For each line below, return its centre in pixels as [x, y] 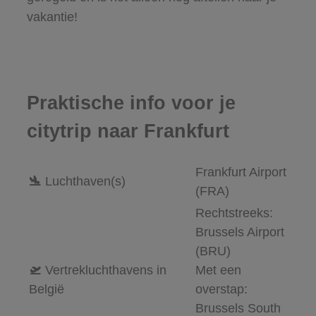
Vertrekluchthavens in [105, 271]
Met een [218, 271]
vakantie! [52, 17]
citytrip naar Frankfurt [128, 132]
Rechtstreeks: [234, 213]
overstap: [221, 290]
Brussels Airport [239, 232]
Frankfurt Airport [241, 172]
